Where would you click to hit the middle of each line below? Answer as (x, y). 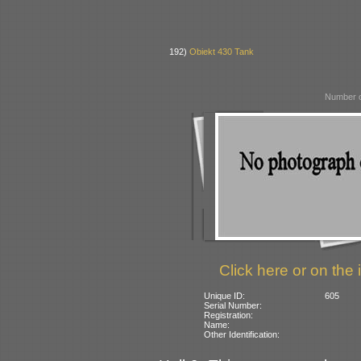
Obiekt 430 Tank (222, 52)
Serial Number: (233, 305)
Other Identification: (242, 334)
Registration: (229, 315)
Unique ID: (225, 295)
